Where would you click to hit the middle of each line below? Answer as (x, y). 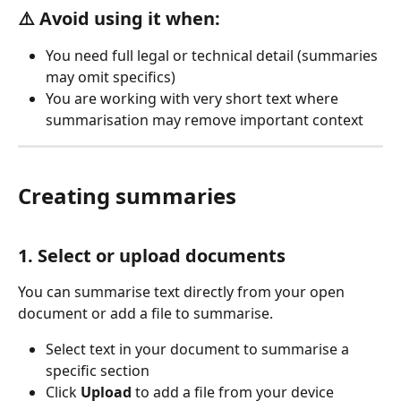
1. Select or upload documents (152, 256)
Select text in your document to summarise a (199, 350)
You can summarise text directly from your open (183, 292)
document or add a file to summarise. (145, 314)
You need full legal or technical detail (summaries (213, 56)
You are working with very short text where (194, 99)
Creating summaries (127, 195)
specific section (98, 371)
